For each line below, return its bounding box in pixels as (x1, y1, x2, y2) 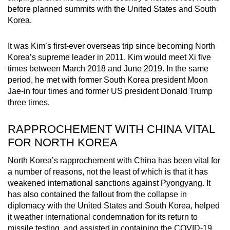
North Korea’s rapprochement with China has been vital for (8, 156, 220, 165)
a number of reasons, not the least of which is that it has (8, 167, 208, 176)
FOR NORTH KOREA (8, 136, 118, 149)
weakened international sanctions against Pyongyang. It (8, 178, 210, 187)
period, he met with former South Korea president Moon (8, 75, 208, 84)
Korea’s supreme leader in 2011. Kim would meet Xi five (8, 52, 211, 62)
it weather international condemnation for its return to (8, 212, 198, 221)
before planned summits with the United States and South (8, 4, 216, 13)
